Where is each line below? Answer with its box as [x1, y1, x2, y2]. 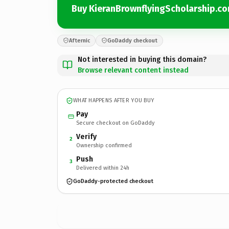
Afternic [69, 37, 90, 44]
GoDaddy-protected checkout [73, 178, 153, 185]
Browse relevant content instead [78, 65, 189, 75]
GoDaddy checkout [107, 37, 157, 44]
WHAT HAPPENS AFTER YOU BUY [73, 97, 154, 104]
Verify [76, 132, 97, 141]
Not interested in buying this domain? [78, 55, 207, 64]
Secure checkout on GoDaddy [76, 119, 154, 126]
